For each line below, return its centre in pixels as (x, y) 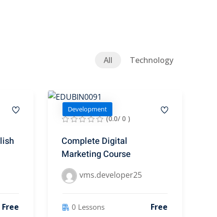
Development (87, 109)
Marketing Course (96, 155)
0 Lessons (88, 207)
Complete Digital (94, 141)
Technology (152, 60)
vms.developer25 (110, 175)
